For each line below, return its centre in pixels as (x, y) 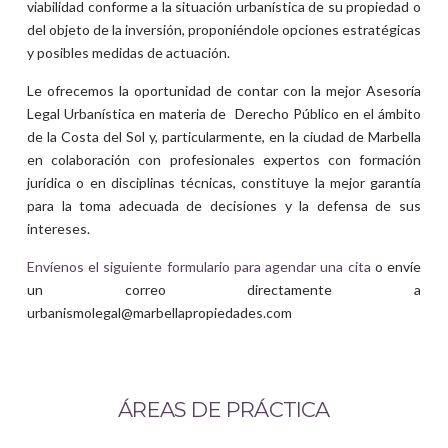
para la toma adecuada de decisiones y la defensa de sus (224, 205)
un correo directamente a (224, 289)
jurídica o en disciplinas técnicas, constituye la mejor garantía (224, 182)
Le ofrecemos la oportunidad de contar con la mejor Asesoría (224, 90)
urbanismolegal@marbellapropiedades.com (159, 312)
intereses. (58, 228)
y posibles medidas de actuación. (128, 52)
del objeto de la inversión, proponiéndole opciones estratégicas (224, 29)
